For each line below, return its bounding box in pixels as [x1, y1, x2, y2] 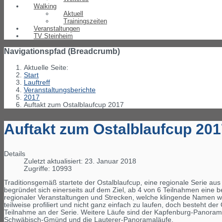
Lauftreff [24, 79, 50, 87]
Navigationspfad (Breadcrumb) [4, 47, 120, 56]
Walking [34, 2, 56, 10]
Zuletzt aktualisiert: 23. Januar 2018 [24, 157, 136, 165]
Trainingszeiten [63, 17, 107, 25]
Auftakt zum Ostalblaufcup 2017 [24, 101, 124, 109]
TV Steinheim [34, 32, 73, 40]
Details [4, 150, 25, 158]
